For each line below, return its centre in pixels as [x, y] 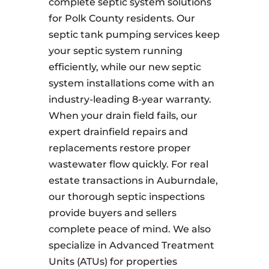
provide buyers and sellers [112, 213]
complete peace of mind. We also [129, 229]
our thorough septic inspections [126, 197]
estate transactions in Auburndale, [133, 180]
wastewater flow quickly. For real [128, 164]
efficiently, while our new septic [125, 67]
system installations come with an [131, 83]
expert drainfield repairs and [118, 132]
